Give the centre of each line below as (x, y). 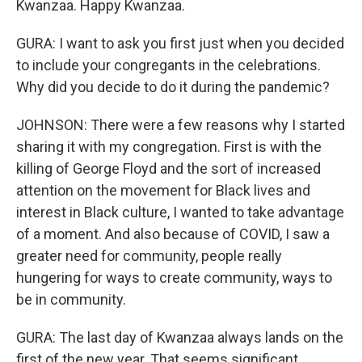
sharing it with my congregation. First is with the (169, 147)
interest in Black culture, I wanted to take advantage (180, 212)
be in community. (71, 299)
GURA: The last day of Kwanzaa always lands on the (180, 337)
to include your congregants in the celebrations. (168, 65)
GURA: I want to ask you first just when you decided (180, 43)
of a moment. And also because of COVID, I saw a (173, 234)
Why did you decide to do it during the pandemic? (173, 87)
